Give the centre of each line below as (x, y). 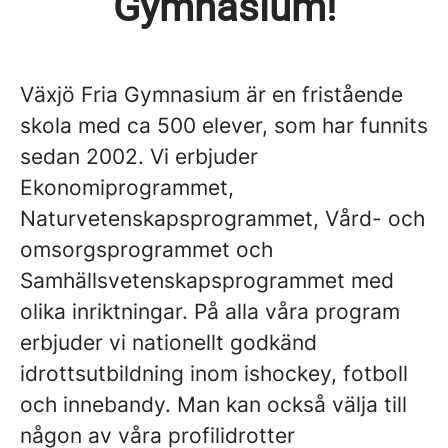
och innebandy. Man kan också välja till (213, 404)
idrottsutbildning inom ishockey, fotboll (214, 373)
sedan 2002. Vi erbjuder (139, 156)
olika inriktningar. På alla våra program (210, 311)
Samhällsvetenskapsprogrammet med (207, 280)
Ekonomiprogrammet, (127, 187)
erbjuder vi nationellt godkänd (168, 342)
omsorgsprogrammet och (146, 249)
